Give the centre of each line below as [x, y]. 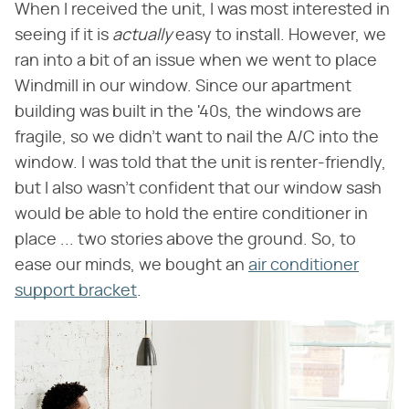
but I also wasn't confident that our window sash [198, 189]
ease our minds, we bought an [131, 265]
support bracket [76, 291]
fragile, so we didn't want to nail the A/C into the [197, 137]
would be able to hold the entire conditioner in [191, 214]
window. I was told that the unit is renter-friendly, [200, 163]
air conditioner [304, 265]
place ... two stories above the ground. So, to [185, 240]
